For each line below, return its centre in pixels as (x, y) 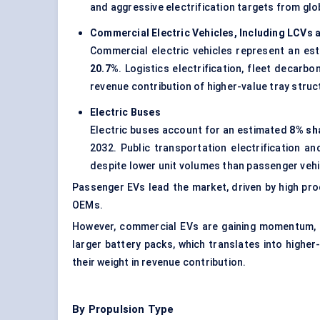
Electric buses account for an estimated (190, 130)
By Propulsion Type (123, 310)
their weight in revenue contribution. (159, 262)
